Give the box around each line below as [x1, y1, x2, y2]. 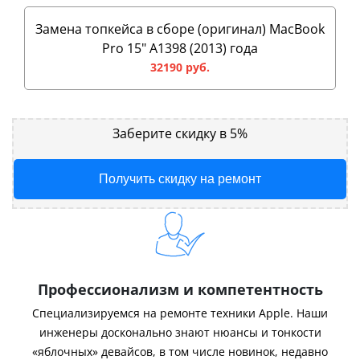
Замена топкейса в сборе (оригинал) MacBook [35, 19, 325, 38]
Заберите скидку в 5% [112, 124, 247, 142]
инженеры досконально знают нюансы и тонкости [39, 324, 321, 340]
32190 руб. [150, 59, 210, 75]
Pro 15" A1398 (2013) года [102, 39, 258, 57]
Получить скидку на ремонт [99, 171, 261, 186]
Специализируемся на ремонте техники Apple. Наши [32, 305, 328, 321]
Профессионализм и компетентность [37, 279, 323, 299]
